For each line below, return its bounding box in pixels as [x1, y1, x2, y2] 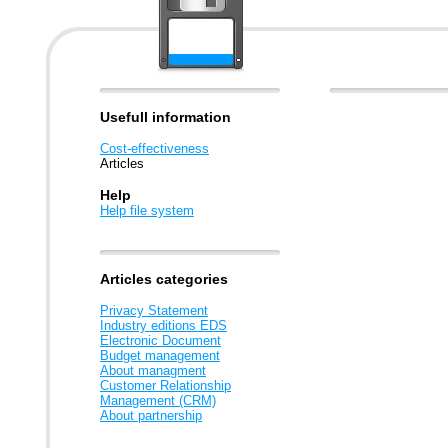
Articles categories [100, 271, 228, 287]
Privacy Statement [100, 303, 208, 318]
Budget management [100, 348, 220, 363]
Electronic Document [100, 333, 221, 348]
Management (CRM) [100, 393, 216, 408]
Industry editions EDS [100, 318, 227, 333]
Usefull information [100, 109, 231, 125]
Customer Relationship [100, 378, 231, 393]
